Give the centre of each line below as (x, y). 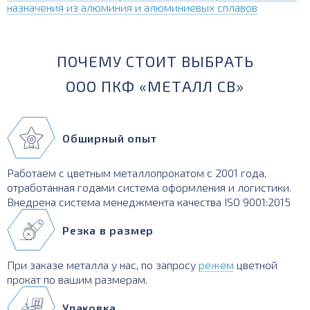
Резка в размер (108, 230)
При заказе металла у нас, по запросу (103, 265)
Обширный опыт (110, 138)
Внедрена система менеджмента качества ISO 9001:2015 (149, 202)
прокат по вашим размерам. (77, 279)
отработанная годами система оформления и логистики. (149, 187)
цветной (256, 265)
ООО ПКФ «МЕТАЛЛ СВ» (155, 86)
